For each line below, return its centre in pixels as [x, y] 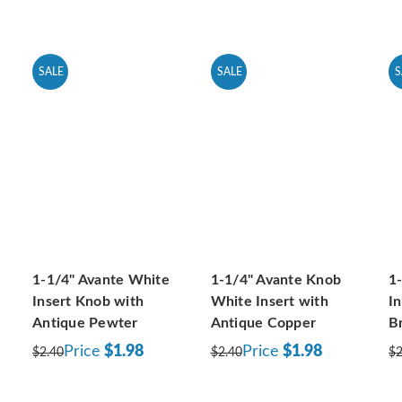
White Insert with [269, 301]
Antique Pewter [85, 323]
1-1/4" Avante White [101, 280]
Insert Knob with [88, 301]
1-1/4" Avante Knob [275, 280]
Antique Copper [263, 323]
